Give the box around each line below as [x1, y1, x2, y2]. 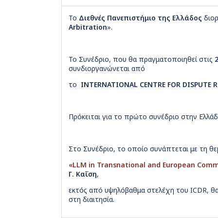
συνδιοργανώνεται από [69, 64, 145, 73]
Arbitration [69, 22, 107, 32]
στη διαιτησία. [69, 195, 114, 204]
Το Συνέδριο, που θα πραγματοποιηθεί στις [69, 54, 215, 64]
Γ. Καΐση [69, 169, 97, 179]
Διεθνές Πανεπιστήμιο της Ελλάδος [79, 13, 202, 23]
